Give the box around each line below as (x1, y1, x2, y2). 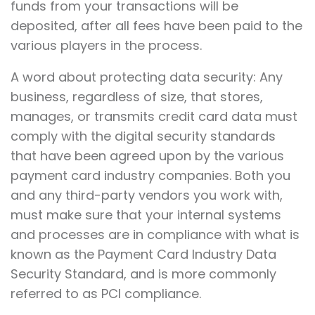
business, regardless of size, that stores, (11, 88, 263, 106)
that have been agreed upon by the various (11, 147, 284, 165)
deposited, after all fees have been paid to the (11, 17, 302, 35)
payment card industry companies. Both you (11, 167, 290, 185)
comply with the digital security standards (11, 127, 276, 146)
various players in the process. (11, 37, 202, 55)
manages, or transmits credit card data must (11, 108, 297, 126)
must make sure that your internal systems (11, 206, 281, 224)
